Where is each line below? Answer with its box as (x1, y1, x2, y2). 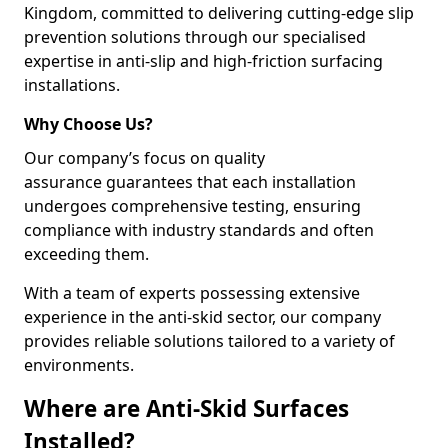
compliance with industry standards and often (24, 219, 374, 241)
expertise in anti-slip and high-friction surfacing (24, 50, 383, 72)
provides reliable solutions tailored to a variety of (24, 330, 395, 352)
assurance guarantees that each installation (24, 171, 356, 193)
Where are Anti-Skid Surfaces (24, 393, 349, 424)
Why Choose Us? (24, 113, 153, 135)
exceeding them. (24, 243, 149, 265)
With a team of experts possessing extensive (24, 282, 360, 304)
